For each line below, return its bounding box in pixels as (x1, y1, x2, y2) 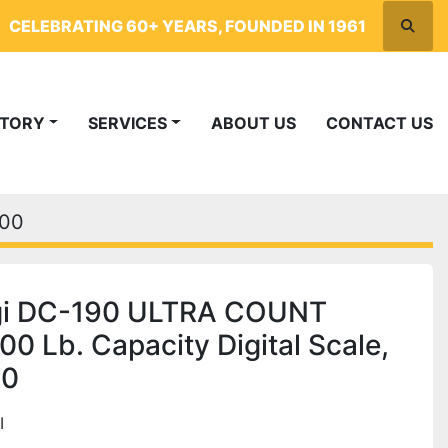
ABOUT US (223, 112, 296, 133)
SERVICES (98, 112, 168, 133)
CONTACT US (338, 112, 433, 133)
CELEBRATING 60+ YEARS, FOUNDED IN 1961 (9, 16, 366, 36)
